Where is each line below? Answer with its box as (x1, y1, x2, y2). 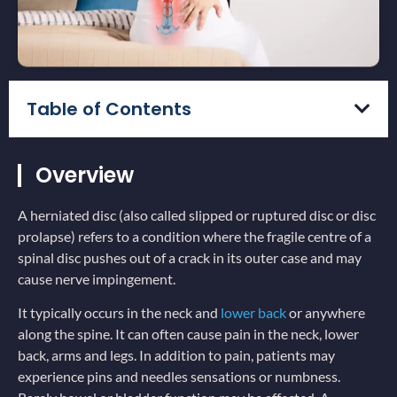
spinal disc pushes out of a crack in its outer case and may (18, 248, 362, 266)
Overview (35, 160, 134, 190)
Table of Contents (27, 96, 191, 121)
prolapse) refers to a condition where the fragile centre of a (18, 227, 371, 245)
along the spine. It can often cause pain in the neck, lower (18, 325, 359, 343)
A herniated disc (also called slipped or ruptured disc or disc (18, 206, 376, 223)
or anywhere (286, 304, 365, 322)
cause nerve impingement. (18, 269, 178, 287)
